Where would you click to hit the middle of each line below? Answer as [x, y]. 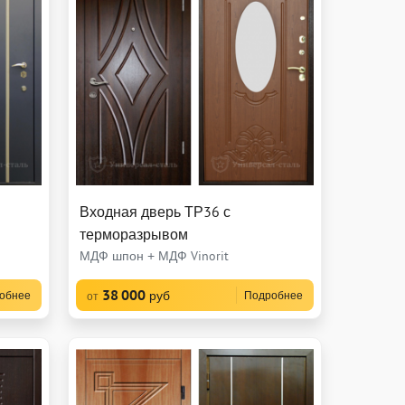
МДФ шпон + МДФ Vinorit [154, 255]
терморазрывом [133, 234]
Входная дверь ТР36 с [155, 211]
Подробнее [273, 295]
